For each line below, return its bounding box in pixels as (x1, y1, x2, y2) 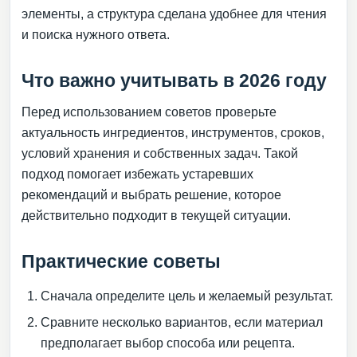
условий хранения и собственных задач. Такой (22, 147, 298, 160)
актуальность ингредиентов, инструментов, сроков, (22, 126, 324, 139)
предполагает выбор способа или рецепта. (41, 336, 295, 350)
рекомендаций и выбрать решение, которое (22, 188, 281, 202)
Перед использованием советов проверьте (22, 105, 277, 119)
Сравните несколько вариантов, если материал (41, 316, 323, 329)
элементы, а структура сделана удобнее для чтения (22, 7, 327, 21)
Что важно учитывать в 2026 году (22, 70, 327, 91)
